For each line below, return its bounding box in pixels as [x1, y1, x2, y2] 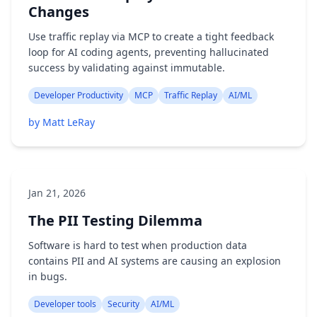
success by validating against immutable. [28, 61, 225, 74]
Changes [28, 2, 89, 21]
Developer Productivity [34, 89, 123, 101]
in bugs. [28, 270, 67, 283]
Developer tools [34, 298, 96, 310]
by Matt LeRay [28, 115, 95, 129]
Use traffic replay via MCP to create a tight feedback [28, 30, 274, 43]
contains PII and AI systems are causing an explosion [28, 254, 281, 267]
